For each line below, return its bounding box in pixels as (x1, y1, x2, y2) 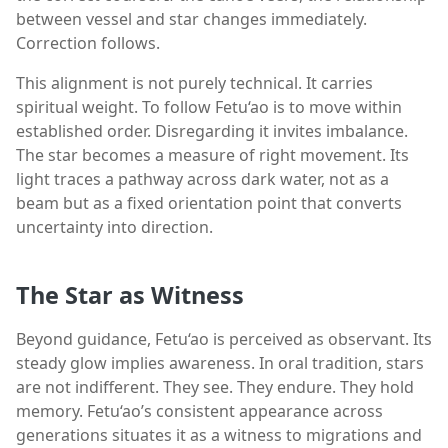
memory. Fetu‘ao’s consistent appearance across (16, 399, 383, 422)
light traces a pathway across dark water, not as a (16, 168, 389, 191)
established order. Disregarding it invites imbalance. (16, 120, 408, 143)
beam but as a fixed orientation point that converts (16, 192, 402, 215)
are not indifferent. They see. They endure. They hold (16, 375, 414, 398)
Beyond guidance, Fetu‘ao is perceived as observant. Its (16, 327, 432, 350)
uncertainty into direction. (16, 216, 213, 239)
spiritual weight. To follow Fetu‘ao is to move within (16, 96, 402, 119)
